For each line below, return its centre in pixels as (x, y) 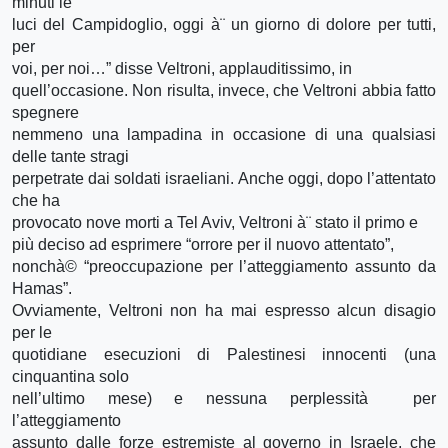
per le (32, 332)
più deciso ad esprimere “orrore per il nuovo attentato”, (203, 244)
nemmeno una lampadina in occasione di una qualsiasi (224, 134)
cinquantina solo (70, 376)
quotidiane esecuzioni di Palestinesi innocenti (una (224, 354)
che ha (36, 200)
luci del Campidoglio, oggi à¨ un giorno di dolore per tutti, (224, 24)
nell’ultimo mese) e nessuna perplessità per (224, 398)
